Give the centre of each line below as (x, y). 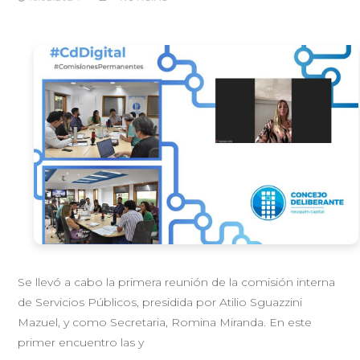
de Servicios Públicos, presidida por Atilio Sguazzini (160, 302)
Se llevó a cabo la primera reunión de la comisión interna (177, 282)
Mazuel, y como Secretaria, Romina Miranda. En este (165, 322)
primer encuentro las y (81, 342)
